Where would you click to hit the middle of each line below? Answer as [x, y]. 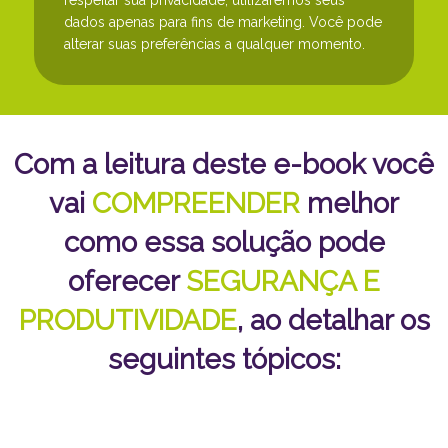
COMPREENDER [196, 203]
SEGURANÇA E [283, 281]
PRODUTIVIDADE [127, 320]
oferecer [127, 281]
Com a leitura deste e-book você [224, 164]
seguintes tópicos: [224, 359]
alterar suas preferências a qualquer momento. [214, 43]
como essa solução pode [224, 242]
